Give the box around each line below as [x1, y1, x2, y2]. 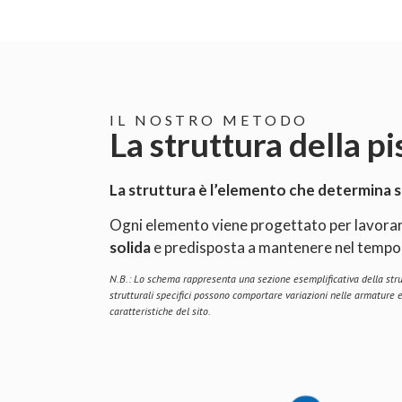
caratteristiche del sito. [109, 304, 211, 318]
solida [109, 238, 151, 257]
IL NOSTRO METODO [109, 111, 310, 128]
